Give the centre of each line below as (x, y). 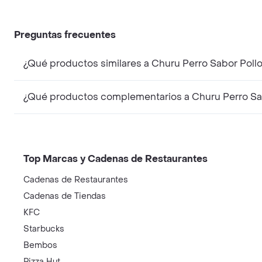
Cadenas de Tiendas (65, 196)
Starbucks (44, 229)
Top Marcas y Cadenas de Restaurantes (116, 158)
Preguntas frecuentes (65, 35)
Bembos (40, 245)
